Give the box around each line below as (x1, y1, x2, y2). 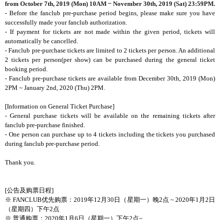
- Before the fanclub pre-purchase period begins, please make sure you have (5, 9, 215, 17)
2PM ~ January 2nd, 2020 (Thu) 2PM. (5, 83, 105, 91)
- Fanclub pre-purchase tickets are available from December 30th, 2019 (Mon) (5, 74, 215, 82)
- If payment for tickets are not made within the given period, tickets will (5, 27, 215, 35)
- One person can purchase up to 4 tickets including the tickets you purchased (5, 130, 215, 138)
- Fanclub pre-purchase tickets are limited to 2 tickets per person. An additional (5, 46, 215, 54)
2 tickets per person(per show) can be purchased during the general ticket (5, 55, 215, 63)
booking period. (5, 65, 48, 73)
